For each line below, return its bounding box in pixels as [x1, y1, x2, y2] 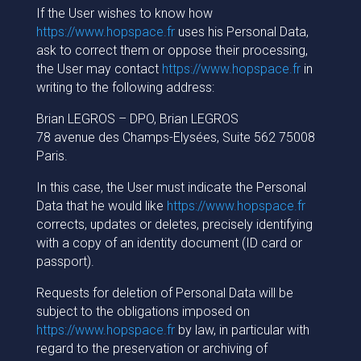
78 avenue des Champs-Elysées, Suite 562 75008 [35, 130, 315, 145]
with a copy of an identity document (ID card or [35, 235, 302, 251]
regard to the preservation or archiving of [35, 341, 268, 356]
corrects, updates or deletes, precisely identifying [35, 217, 313, 232]
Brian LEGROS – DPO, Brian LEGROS [35, 111, 239, 127]
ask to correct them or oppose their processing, [35, 43, 308, 58]
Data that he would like [35, 198, 167, 214]
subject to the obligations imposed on [35, 304, 250, 319]
